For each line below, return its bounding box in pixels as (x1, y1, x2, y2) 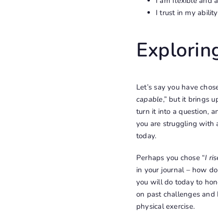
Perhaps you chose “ (136, 152, 205, 163)
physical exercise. (136, 201, 195, 211)
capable (136, 94, 163, 104)
